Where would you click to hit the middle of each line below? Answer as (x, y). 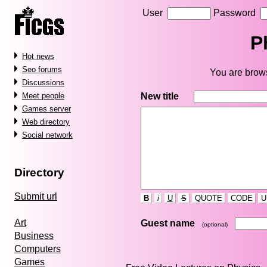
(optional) (215, 224)
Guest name (167, 223)
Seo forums (42, 69)
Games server (46, 109)
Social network (47, 135)
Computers (38, 249)
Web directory (46, 122)
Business (34, 236)
